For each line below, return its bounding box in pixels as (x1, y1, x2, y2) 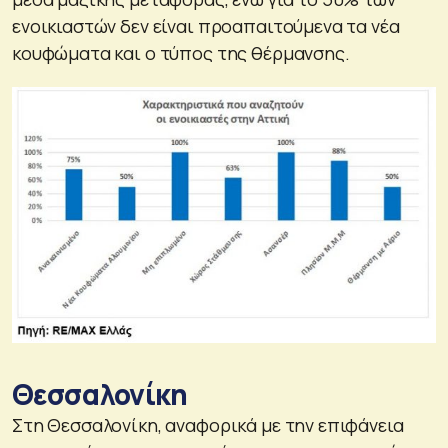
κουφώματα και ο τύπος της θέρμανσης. (12, 41, 350, 66)
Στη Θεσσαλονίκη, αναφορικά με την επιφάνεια (12, 413, 404, 438)
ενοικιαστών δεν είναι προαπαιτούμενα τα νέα (12, 14, 400, 39)
